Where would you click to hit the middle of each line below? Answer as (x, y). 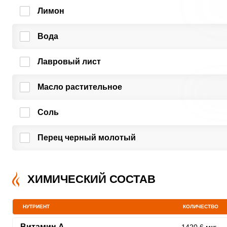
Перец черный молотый (86, 138)
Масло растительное (80, 87)
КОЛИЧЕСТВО (201, 206)
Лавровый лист (69, 62)
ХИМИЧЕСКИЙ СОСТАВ (91, 179)
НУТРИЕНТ (36, 206)
